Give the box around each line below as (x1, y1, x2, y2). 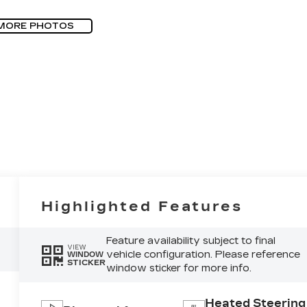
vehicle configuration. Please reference (106, 249, 300, 261)
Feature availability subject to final (106, 235, 275, 247)
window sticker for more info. (106, 262, 251, 275)
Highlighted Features (41, 198, 243, 215)
